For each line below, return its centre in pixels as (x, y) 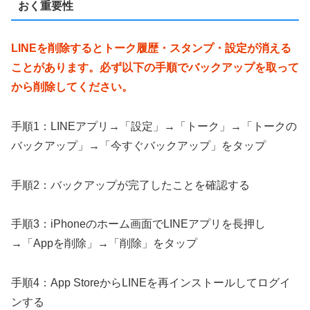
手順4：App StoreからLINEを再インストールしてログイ (151, 283)
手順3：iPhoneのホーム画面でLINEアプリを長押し (138, 224)
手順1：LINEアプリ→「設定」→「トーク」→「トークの (154, 126)
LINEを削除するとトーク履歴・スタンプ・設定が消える (151, 48)
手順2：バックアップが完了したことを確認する (130, 185)
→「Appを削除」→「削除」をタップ (104, 244)
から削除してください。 (72, 87)
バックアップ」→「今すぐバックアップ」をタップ (138, 145)
